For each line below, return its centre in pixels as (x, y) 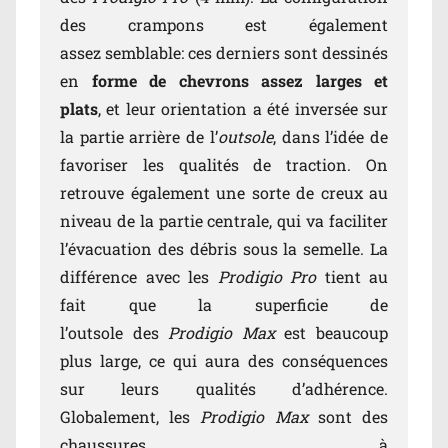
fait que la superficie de (224, 305)
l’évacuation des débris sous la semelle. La (224, 249)
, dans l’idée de (330, 137)
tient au (352, 277)
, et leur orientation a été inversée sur (243, 109)
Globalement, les (130, 417)
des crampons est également (224, 25)
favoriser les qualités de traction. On (224, 165)
